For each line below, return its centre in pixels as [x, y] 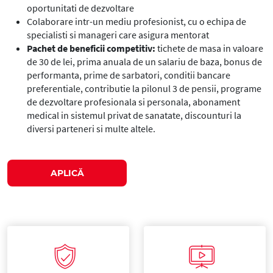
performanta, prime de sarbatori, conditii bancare [129, 75]
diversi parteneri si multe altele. [91, 129]
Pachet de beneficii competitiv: [91, 48]
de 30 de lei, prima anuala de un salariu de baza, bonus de [144, 62]
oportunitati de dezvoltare [81, 8]
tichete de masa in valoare [209, 48]
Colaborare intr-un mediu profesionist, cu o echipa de [136, 21]
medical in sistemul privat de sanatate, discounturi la [134, 115]
